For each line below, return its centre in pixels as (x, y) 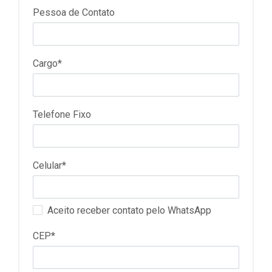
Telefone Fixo (62, 114)
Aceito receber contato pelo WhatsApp (129, 210)
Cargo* (47, 63)
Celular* (49, 165)
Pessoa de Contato (74, 12)
